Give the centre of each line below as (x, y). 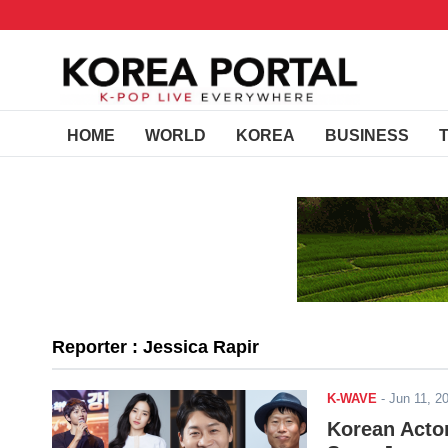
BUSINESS (367, 135)
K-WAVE (352, 398)
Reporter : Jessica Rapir (155, 347)
